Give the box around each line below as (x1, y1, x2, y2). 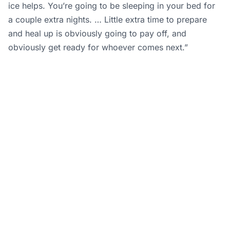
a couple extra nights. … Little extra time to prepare (8, 14, 207, 25)
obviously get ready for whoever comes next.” (8, 42, 188, 53)
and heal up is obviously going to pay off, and (8, 28, 186, 39)
